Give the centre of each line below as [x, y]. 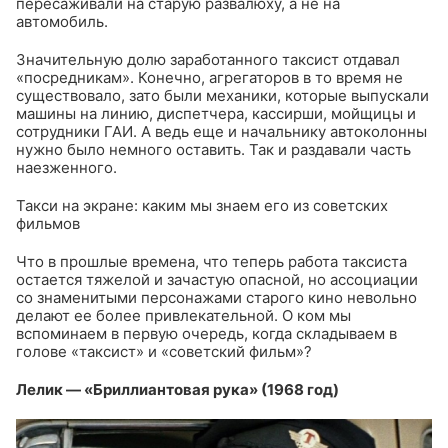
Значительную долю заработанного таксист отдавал [208, 60]
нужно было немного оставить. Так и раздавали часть [213, 150]
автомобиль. [62, 22]
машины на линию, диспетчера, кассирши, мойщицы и [216, 114]
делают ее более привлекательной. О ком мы [183, 316]
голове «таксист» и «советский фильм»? [164, 352]
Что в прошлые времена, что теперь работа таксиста [211, 262]
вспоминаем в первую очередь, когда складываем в [206, 334]
